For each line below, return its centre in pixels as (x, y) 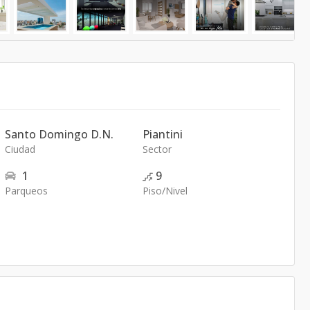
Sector (157, 149)
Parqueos (27, 191)
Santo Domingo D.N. (60, 134)
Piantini (162, 134)
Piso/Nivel (165, 191)
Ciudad (20, 149)
